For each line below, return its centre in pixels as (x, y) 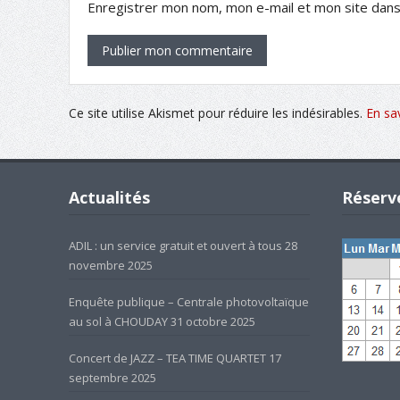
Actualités (109, 198)
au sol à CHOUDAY (118, 322)
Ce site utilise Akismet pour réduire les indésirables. (217, 113)
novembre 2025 (110, 266)
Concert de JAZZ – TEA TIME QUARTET (167, 358)
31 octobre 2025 (212, 322)
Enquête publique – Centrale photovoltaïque (188, 302)
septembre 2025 (112, 378)
